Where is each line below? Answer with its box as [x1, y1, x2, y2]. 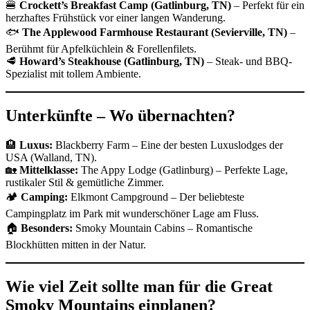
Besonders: [21, 221, 73, 234]
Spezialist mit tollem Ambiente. [6, 68, 141, 80]
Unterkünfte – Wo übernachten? [6, 106, 235, 125]
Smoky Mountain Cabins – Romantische [73, 221, 253, 234]
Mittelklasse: [19, 163, 78, 176]
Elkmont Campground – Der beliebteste [68, 190, 244, 203]
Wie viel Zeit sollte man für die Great [6, 277, 273, 295]
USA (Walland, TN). [6, 151, 97, 163]
